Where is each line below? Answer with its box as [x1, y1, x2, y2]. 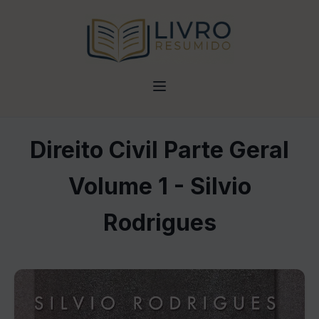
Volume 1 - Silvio [68, 172, 251, 200]
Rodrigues [103, 209, 216, 236]
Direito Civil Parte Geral [30, 136, 289, 164]
